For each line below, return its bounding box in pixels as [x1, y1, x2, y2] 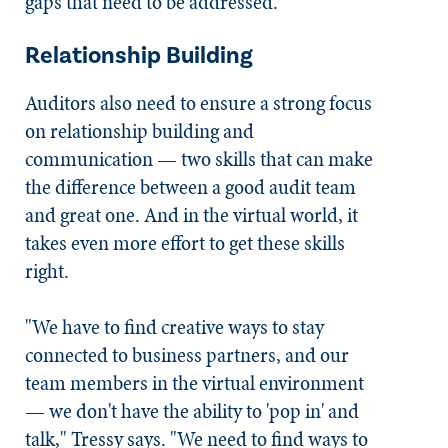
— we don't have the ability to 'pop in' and [25, 396, 359, 426]
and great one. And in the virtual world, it [25, 200, 358, 230]
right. [25, 256, 73, 286]
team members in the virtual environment [25, 368, 364, 398]
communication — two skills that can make [25, 144, 373, 174]
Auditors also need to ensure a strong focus [25, 88, 372, 118]
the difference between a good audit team [25, 172, 356, 202]
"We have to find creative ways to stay [25, 312, 324, 342]
